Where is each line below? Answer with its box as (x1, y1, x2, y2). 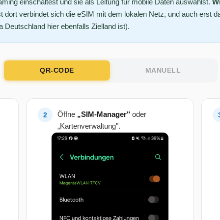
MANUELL (145, 66, 181, 74)
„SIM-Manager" (77, 110, 130, 118)
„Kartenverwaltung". (57, 122, 120, 130)
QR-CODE (40, 66, 74, 74)
